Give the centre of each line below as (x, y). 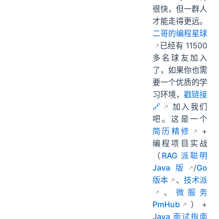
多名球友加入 (180, 90)
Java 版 (169, 200)
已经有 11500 (184, 78)
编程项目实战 (180, 176)
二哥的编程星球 (180, 66)
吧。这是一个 (180, 151)
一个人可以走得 (180, 29)
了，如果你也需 (180, 102)
